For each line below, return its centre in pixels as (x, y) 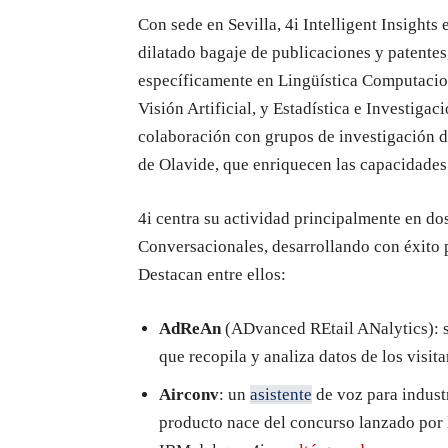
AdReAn (192, 328)
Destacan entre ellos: (212, 274)
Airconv (189, 394)
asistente (281, 394)
